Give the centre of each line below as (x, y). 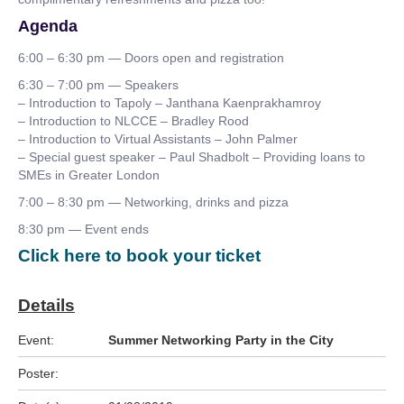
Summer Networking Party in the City (221, 340)
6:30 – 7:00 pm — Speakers (98, 85)
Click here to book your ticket (139, 256)
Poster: (38, 373)
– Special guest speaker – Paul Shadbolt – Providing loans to (192, 157)
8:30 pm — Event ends (83, 229)
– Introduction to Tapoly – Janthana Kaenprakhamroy (170, 103)
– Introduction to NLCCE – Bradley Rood (133, 121)
